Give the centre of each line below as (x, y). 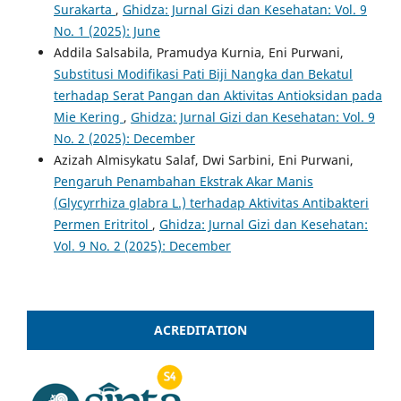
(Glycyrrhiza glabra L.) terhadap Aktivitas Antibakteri (211, 203)
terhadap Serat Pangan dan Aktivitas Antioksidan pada (218, 96)
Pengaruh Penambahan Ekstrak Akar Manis (183, 182)
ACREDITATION (200, 330)
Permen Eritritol (102, 225)
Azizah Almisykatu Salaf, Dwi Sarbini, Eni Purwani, (203, 160)
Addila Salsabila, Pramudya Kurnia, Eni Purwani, (198, 53)
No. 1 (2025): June (107, 31)
